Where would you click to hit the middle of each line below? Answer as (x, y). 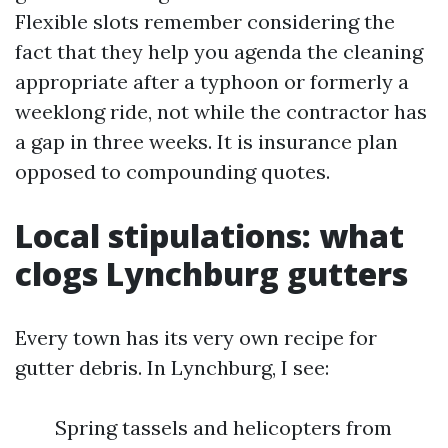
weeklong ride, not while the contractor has (221, 111)
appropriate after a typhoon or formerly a (212, 81)
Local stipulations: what (209, 235)
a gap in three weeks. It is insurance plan (206, 141)
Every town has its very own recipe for (196, 337)
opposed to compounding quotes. (172, 171)
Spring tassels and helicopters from (223, 427)
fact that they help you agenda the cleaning (219, 51)
